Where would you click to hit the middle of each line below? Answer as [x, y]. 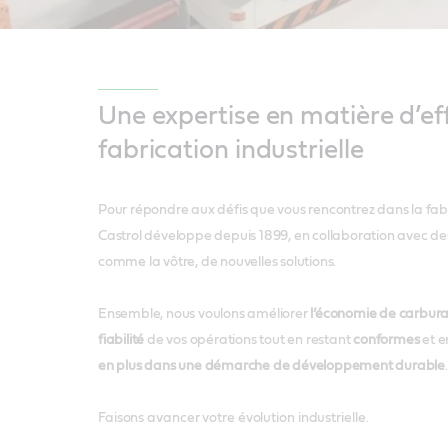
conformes [386, 340]
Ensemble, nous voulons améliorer [204, 314]
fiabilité [121, 340]
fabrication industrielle [233, 150]
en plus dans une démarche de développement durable [271, 366]
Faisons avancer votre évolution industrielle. [233, 418]
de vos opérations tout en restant [249, 340]
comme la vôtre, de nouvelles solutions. [217, 262]
